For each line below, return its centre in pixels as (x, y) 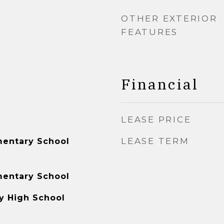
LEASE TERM (155, 141)
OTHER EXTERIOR (169, 18)
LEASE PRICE (156, 119)
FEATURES (149, 32)
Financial (160, 84)
